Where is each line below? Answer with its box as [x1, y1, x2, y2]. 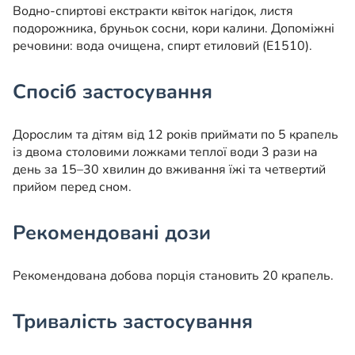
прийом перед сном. [13, 178, 132, 197]
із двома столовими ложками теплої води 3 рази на [13, 143, 318, 162]
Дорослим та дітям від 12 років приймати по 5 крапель [13, 126, 338, 144]
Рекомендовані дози [13, 219, 211, 247]
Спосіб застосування [13, 78, 212, 106]
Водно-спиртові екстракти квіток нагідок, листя [13, 2, 293, 21]
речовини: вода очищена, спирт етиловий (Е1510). [13, 37, 312, 55]
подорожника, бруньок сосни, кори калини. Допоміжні [13, 20, 334, 38]
